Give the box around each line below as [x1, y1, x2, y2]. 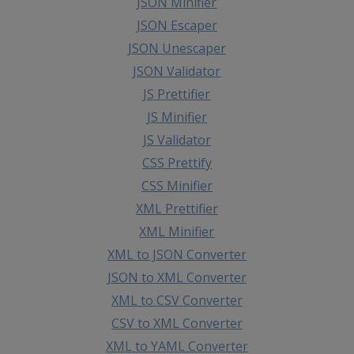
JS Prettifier [143, 85, 211, 103]
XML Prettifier [135, 199, 218, 217]
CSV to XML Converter [111, 314, 243, 332]
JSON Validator [133, 62, 221, 80]
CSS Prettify [141, 153, 212, 171]
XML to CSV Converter [111, 291, 243, 309]
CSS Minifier [141, 176, 213, 194]
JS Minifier [146, 107, 207, 126]
